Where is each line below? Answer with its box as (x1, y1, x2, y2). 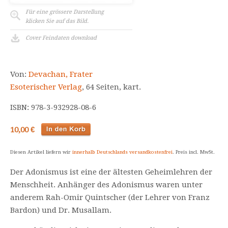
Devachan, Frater (28, 70, 93, 79)
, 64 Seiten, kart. (82, 82, 141, 92)
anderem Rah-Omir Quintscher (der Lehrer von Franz (10, 193, 210, 202)
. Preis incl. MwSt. (173, 149, 215, 155)
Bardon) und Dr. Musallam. (10, 206, 111, 215)
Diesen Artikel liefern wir (10, 149, 72, 155)
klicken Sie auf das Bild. (25, 18, 89, 24)
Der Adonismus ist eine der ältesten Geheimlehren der (10, 167, 212, 177)
